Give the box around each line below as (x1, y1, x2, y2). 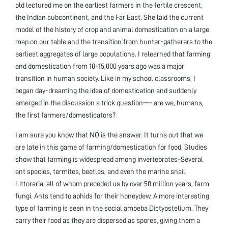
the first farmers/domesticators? (15, 111, 116, 119)
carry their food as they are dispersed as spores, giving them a (15, 216, 200, 224)
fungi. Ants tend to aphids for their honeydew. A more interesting (15, 192, 209, 199)
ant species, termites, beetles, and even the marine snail (15, 167, 185, 175)
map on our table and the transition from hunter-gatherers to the (15, 38, 212, 45)
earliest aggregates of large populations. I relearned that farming (15, 50, 210, 58)
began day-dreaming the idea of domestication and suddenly (15, 87, 196, 94)
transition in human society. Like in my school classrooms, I (15, 74, 195, 82)
